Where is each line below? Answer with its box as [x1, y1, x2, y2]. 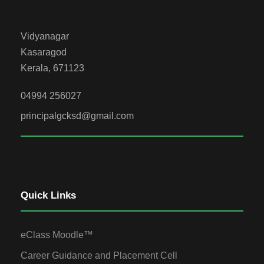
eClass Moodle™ [21, 230, 93, 240]
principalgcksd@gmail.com [21, 111, 134, 121]
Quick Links [21, 190, 76, 201]
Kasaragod [21, 47, 67, 57]
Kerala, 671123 [21, 63, 84, 73]
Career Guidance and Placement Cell [21, 250, 177, 260]
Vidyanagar [21, 31, 69, 41]
